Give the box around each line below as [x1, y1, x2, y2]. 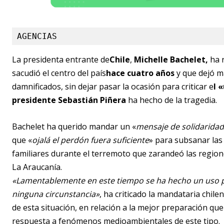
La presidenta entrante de [12, 54, 109, 65]
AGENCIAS [17, 31, 57, 41]
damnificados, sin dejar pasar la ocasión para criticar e [12, 81, 213, 92]
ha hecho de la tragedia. [126, 94, 217, 106]
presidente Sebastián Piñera [12, 94, 126, 106]
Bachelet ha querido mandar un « [12, 121, 136, 132]
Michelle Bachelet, [134, 54, 208, 65]
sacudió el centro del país [12, 67, 106, 79]
